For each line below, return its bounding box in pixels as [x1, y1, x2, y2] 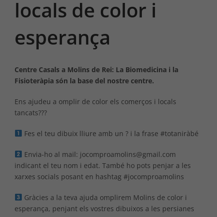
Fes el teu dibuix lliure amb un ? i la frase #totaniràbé [22, 128, 199, 138]
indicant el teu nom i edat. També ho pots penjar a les [15, 160, 191, 170]
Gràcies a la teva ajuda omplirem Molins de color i [22, 192, 187, 202]
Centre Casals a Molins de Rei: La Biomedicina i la [15, 64, 178, 74]
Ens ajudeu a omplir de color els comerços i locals [15, 96, 176, 106]
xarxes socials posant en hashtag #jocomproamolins [15, 171, 184, 181]
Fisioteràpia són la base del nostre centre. [15, 76, 154, 85]
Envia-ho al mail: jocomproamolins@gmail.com [22, 149, 176, 159]
